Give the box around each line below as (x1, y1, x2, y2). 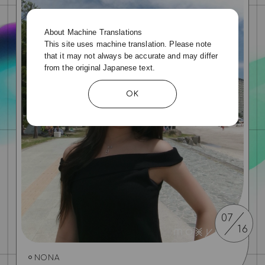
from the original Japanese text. (44, 63, 155, 72)
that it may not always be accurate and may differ (44, 51, 218, 60)
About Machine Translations (44, 27, 143, 37)
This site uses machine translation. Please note (44, 39, 211, 49)
